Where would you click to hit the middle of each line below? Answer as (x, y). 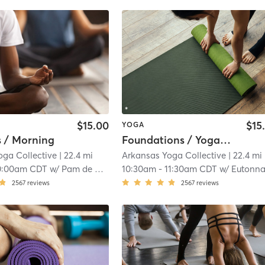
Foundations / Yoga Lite (226, 140)
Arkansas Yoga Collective (174, 156)
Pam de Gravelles (78, 169)
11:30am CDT (191, 169)
